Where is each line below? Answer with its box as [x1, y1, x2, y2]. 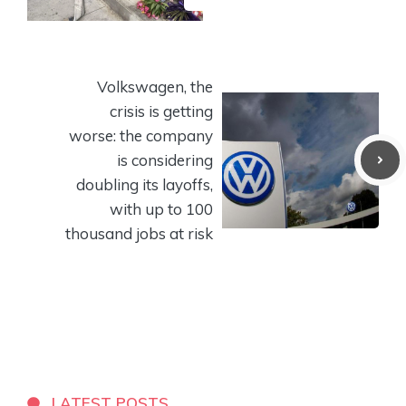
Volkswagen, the [97, 77, 213, 97]
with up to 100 [110, 199, 213, 219]
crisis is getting [110, 101, 213, 121]
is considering [117, 150, 213, 170]
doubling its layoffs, [76, 175, 213, 195]
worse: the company [69, 126, 213, 146]
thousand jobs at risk [65, 224, 213, 244]
